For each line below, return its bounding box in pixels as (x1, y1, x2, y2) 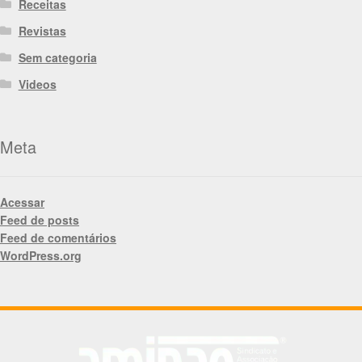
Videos (18, 76, 57, 93)
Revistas (18, 23, 66, 40)
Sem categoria (18, 49, 97, 66)
